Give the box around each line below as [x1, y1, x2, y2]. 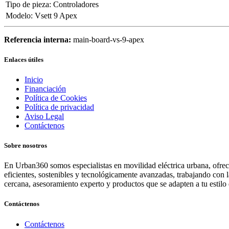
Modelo [6, 11, 31, 20]
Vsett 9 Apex [35, 11, 77, 20]
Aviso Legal [25, 111, 64, 121]
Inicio [25, 75, 43, 84]
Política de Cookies [25, 93, 87, 102]
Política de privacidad [25, 102, 94, 111]
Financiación [25, 84, 66, 93]
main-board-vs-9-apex [73, 35, 144, 44]
